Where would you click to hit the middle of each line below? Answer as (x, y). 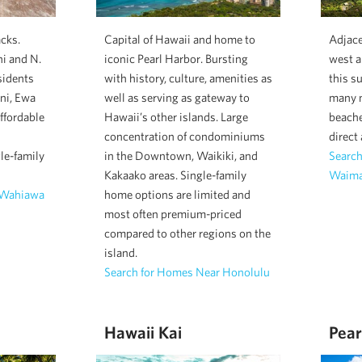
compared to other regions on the (187, 233)
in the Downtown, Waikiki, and (181, 155)
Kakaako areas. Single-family (175, 175)
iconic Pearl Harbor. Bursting (176, 58)
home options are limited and (177, 194)
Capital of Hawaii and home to (179, 39)
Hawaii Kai (143, 332)
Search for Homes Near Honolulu (187, 271)
